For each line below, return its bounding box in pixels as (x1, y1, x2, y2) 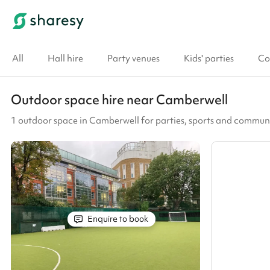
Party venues (107, 52, 160, 64)
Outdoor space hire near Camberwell (11, 91, 228, 108)
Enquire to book (85, 213, 148, 225)
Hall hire (48, 52, 83, 64)
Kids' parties (184, 52, 234, 64)
